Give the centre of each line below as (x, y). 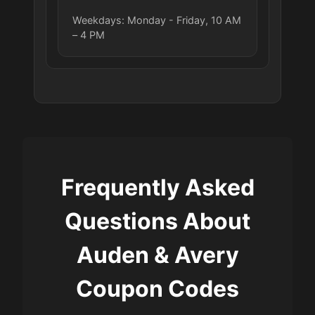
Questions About (157, 221)
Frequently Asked (157, 187)
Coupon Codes (157, 288)
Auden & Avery (157, 255)
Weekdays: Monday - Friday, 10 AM (157, 20)
